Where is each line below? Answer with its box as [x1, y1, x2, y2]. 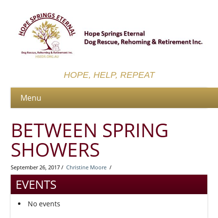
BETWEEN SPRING [11, 117, 169, 143]
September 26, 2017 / [11, 163, 67, 171]
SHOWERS [11, 137, 100, 163]
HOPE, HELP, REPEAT [63, 70, 155, 80]
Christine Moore [66, 163, 107, 171]
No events [28, 199, 61, 209]
